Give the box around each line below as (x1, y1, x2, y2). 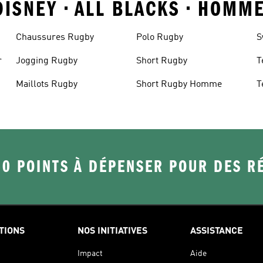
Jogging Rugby (15, 56, 77, 66)
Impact (77, 249, 103, 258)
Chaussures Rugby (15, 32, 94, 42)
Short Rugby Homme (136, 79, 222, 89)
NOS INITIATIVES (77, 226, 147, 236)
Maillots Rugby (15, 79, 77, 89)
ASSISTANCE (190, 226, 243, 236)
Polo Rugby (136, 32, 183, 42)
